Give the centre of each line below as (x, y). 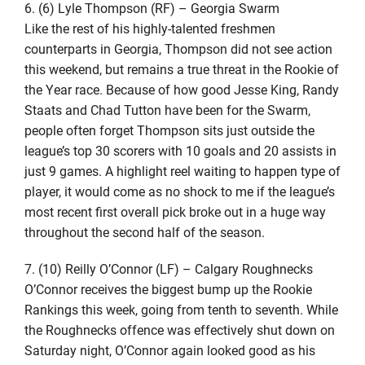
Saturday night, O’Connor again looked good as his (169, 350)
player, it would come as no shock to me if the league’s (179, 191)
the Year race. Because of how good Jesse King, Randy (181, 89)
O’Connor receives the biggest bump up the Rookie (168, 288)
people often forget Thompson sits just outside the (169, 130)
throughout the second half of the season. (144, 231)
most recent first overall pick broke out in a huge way (175, 211)
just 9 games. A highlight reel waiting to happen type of (182, 170)
